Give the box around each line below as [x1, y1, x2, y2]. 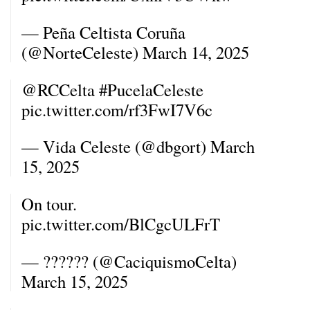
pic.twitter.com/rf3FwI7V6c [21, 98, 212, 121]
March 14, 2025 [143, 40, 249, 64]
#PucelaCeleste [99, 77, 203, 101]
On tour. [21, 192, 77, 215]
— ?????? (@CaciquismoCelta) [21, 249, 237, 273]
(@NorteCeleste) [21, 40, 143, 64]
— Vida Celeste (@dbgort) [21, 135, 210, 158]
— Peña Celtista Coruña [21, 20, 185, 44]
